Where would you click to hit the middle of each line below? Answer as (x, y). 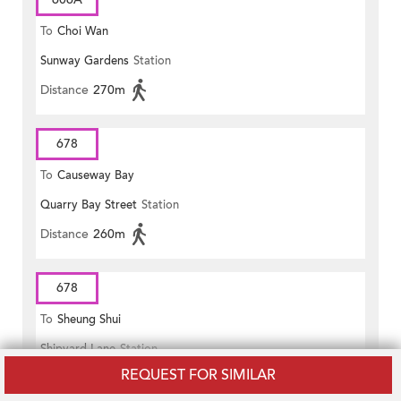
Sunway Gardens (85, 61)
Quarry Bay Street (89, 205)
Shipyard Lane (78, 350)
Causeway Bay (96, 176)
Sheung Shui (89, 320)
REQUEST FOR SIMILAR (198, 375)
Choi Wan (83, 32)
